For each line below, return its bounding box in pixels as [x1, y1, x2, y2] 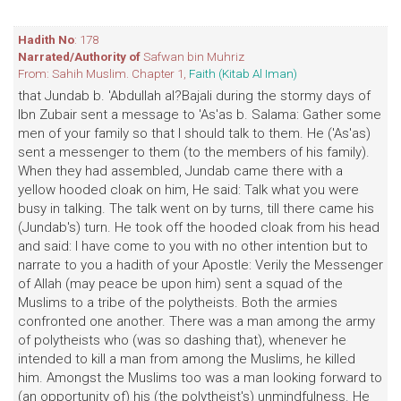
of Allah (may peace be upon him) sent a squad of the [18, 276, 343, 292]
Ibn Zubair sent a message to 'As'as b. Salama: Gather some [18, 107, 381, 123]
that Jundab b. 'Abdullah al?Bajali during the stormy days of [18, 88, 371, 104]
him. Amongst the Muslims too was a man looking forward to [18, 370, 382, 386]
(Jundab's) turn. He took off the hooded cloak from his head [18, 219, 380, 235]
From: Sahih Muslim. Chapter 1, [18, 66, 189, 81]
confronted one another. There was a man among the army [18, 313, 375, 329]
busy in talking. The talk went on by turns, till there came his [18, 200, 374, 217]
